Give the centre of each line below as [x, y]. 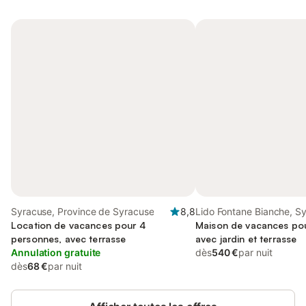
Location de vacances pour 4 [78, 225]
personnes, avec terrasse [69, 239]
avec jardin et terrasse [246, 239]
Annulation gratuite [56, 252]
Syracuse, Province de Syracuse [83, 211]
